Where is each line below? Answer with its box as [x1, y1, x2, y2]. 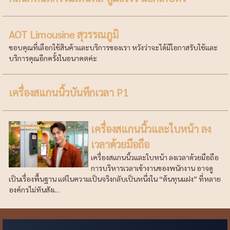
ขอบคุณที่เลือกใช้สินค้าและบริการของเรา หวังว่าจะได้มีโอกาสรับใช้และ [8, 43, 218, 52]
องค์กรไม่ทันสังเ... [8, 185, 60, 194]
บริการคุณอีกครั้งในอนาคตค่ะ [8, 53, 97, 63]
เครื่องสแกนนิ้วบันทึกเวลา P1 [8, 86, 128, 99]
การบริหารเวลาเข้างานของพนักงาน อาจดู [91, 163, 214, 172]
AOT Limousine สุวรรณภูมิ [8, 28, 119, 41]
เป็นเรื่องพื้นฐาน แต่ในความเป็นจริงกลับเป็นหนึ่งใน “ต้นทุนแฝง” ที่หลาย [8, 174, 221, 183]
